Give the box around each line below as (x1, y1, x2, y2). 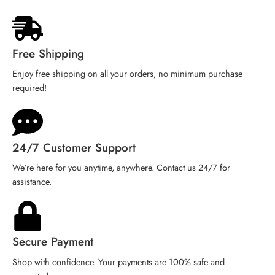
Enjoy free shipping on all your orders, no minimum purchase (12, 66, 242, 80)
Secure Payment (12, 233, 93, 250)
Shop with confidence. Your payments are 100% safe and (12, 255, 225, 268)
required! (12, 80, 47, 94)
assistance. (12, 175, 52, 188)
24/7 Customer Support (12, 139, 136, 156)
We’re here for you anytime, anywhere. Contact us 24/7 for (12, 161, 230, 174)
